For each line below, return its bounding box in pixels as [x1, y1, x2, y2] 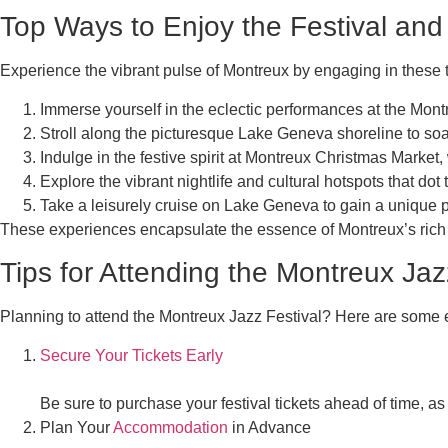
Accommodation [113, 418, 228, 436]
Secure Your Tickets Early [40, 346, 223, 364]
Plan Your [40, 418, 113, 436]
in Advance [228, 418, 311, 436]
